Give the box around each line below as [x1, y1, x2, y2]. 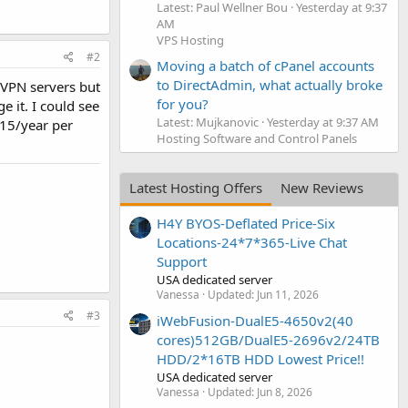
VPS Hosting [157, 31, 224, 48]
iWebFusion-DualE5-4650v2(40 [157, 311, 353, 330]
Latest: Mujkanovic [157, 113, 259, 130]
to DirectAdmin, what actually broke [157, 75, 382, 94]
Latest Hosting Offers [129, 178, 262, 197]
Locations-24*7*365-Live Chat [157, 233, 347, 252]
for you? [157, 94, 209, 113]
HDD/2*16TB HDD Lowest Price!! [157, 349, 364, 368]
